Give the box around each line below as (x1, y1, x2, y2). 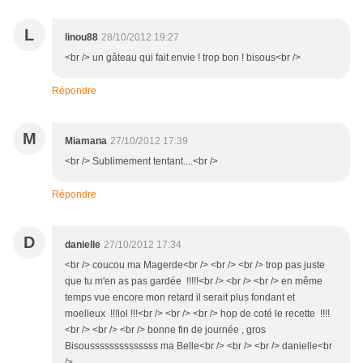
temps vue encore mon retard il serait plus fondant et (65, 292, 295, 304)
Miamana (65, 135, 107, 147)
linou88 (65, 32, 98, 44)
